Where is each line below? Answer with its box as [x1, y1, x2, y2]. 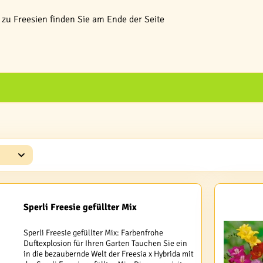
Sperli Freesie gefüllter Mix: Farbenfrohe [23, 228, 164, 238]
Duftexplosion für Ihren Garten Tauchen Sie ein [23, 238, 188, 249]
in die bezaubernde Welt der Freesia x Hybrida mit [23, 249, 194, 259]
